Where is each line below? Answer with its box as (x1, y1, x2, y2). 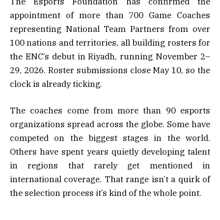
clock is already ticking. (10, 79, 102, 90)
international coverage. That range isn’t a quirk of (10, 174, 210, 185)
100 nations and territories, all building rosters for (10, 37, 210, 49)
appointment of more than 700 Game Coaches (10, 10, 210, 21)
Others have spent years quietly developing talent (10, 146, 210, 158)
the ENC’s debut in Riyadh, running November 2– (10, 51, 210, 62)
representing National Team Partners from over (10, 24, 210, 35)
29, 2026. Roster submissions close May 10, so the (10, 65, 210, 76)
